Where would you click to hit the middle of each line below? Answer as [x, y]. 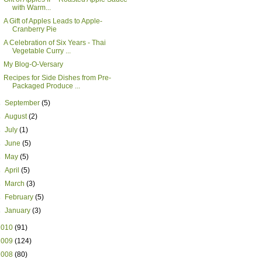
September [23, 103]
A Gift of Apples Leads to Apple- [53, 21]
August [17, 116]
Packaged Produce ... [46, 86]
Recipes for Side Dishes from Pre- [57, 78]
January [19, 211]
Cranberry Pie [34, 29]
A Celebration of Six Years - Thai [54, 43]
